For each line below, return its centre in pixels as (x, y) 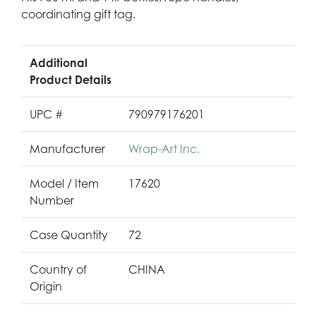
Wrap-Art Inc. (164, 148)
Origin (46, 286)
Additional (59, 62)
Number (52, 200)
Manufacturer (67, 148)
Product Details (71, 79)
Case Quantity (69, 235)
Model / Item (64, 183)
